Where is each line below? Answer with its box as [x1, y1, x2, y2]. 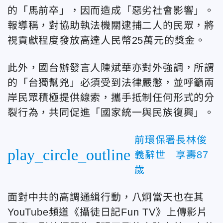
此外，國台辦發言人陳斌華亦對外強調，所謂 [7, 62, 215, 73]
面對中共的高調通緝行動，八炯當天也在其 [7, 191, 205, 203]
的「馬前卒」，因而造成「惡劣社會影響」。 [7, 4, 215, 16]
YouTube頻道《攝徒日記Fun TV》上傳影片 [7, 206, 208, 218]
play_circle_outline [7, 145, 130, 164]
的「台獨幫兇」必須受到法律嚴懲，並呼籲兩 [7, 77, 215, 88]
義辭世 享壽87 [134, 149, 209, 160]
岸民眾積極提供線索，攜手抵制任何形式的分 [7, 92, 215, 103]
